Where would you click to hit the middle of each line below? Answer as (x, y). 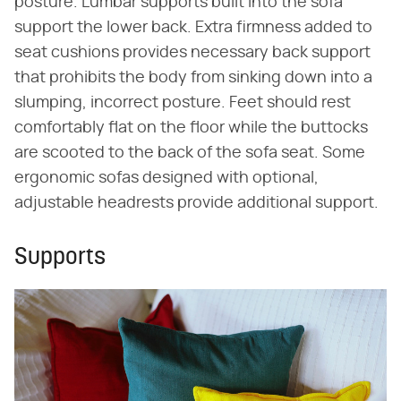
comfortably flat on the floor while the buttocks (191, 128)
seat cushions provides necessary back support (192, 52)
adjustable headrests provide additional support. (196, 203)
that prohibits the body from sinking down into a (193, 77)
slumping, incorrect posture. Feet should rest (183, 102)
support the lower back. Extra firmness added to (193, 27)
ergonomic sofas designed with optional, (166, 178)
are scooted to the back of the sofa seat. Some (190, 153)
